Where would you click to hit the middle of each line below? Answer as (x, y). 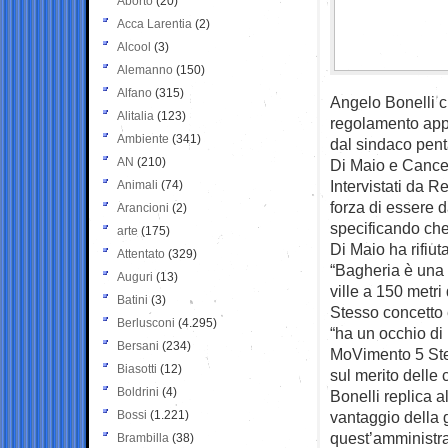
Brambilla (143, 437)
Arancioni (143, 207)
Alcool (134, 46)
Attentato (141, 253)
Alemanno (145, 69)
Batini (132, 299)
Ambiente (143, 138)
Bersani (138, 345)
